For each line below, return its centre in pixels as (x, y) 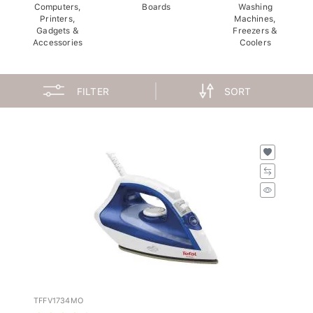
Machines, (255, 15)
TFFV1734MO (58, 297)
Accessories (58, 39)
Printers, (58, 15)
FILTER (93, 88)
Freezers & (255, 27)
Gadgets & (58, 27)
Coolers (255, 39)
